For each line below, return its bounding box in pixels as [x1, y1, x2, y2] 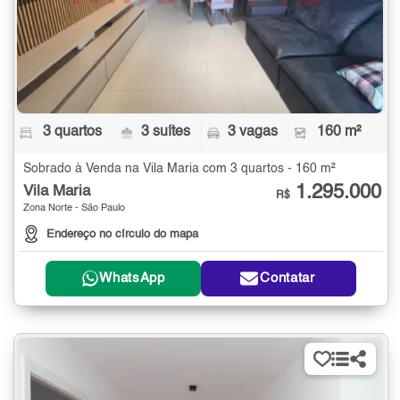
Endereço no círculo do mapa [46, 228, 198, 240]
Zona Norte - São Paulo [23, 203, 125, 213]
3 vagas [227, 124, 278, 139]
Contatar [260, 271, 315, 286]
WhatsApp [99, 271, 165, 286]
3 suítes [141, 124, 191, 139]
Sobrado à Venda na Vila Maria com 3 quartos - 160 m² [23, 162, 336, 175]
